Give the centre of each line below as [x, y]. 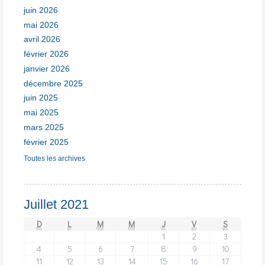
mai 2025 [41, 113]
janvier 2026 [47, 68]
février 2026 [46, 54]
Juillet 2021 [56, 205]
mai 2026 [41, 25]
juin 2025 [41, 98]
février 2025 [46, 142]
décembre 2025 [53, 83]
